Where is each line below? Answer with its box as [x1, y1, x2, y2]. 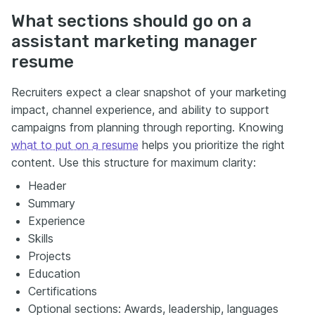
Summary [28, 195, 75, 210]
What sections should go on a [11, 11, 252, 31]
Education [28, 266, 80, 281]
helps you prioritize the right [139, 137, 285, 152]
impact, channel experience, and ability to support [11, 102, 269, 117]
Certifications [28, 283, 97, 298]
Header [28, 178, 66, 193]
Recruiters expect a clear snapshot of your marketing [11, 84, 286, 99]
